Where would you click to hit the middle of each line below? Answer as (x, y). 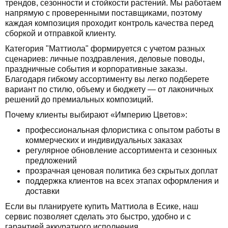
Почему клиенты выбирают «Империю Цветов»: (96, 115)
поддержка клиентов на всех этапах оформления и (122, 181)
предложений (51, 160)
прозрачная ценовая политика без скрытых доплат (122, 170)
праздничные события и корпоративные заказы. (96, 69)
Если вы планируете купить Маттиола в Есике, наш (102, 206)
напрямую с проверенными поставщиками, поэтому (104, 13)
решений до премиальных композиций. (79, 99)
